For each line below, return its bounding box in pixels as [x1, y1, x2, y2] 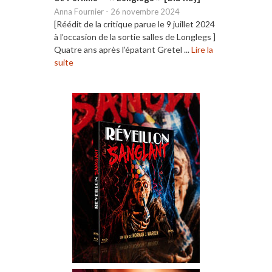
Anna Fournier [54, 6, 104, 16]
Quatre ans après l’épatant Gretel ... [54, 44, 191, 55]
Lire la [191, 44, 213, 55]
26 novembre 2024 [110, 6, 180, 16]
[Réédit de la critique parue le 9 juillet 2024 [54, 18, 215, 29]
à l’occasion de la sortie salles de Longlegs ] [54, 31, 216, 42]
